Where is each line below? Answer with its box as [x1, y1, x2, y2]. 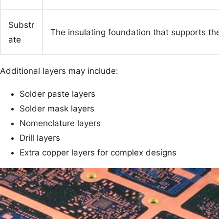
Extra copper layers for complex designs [20, 147, 176, 157]
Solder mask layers [20, 103, 94, 113]
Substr [8, 20, 34, 30]
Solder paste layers [20, 88, 95, 99]
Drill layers [20, 132, 60, 143]
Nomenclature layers [20, 118, 101, 128]
